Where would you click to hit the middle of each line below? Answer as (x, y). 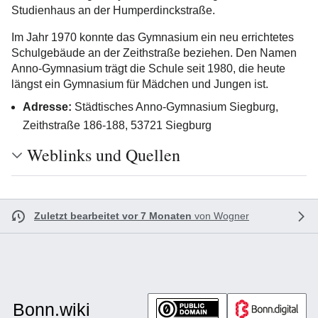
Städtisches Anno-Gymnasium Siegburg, (175, 107)
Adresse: (47, 107)
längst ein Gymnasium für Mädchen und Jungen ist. (140, 84)
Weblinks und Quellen (104, 155)
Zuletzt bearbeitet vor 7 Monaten (113, 216)
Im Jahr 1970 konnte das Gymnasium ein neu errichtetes (153, 37)
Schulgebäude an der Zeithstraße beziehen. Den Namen (154, 53)
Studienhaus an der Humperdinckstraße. (113, 10)
